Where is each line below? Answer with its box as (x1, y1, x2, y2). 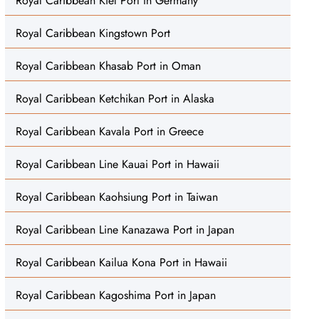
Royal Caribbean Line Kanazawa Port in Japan (15, 221, 234, 238)
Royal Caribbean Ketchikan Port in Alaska (15, 90, 214, 107)
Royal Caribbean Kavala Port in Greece (15, 123, 204, 140)
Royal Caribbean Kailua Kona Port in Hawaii (15, 254, 227, 271)
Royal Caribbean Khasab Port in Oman (15, 58, 201, 74)
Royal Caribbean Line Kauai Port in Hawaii (15, 156, 219, 172)
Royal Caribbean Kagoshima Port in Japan (15, 287, 216, 303)
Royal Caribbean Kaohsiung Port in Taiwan (15, 189, 218, 205)
